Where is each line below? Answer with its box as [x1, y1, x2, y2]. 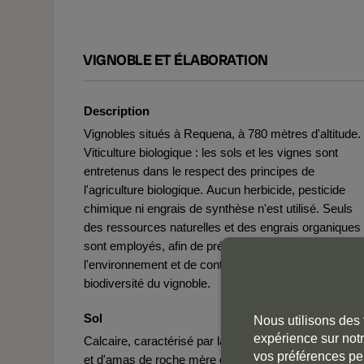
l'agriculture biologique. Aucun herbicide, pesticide [84, 183, 345, 197]
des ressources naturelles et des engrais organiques [84, 220, 361, 234]
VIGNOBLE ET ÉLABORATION [83, 50, 268, 69]
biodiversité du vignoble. [84, 276, 210, 290]
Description [84, 104, 149, 118]
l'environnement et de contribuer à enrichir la [84, 258, 317, 271]
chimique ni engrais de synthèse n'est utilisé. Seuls [84, 201, 353, 215]
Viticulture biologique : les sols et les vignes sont [84, 145, 338, 159]
